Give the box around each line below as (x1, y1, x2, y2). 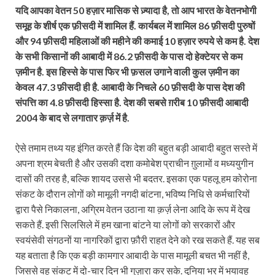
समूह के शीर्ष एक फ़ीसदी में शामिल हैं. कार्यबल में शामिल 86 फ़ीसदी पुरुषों (15, 19, 255, 31)
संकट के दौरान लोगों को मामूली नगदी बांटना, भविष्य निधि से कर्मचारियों (15, 187, 250, 199)
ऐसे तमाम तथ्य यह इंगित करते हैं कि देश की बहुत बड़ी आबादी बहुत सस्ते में (15, 141, 257, 153)
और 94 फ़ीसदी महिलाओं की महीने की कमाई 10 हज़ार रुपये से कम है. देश (15, 34, 259, 47)
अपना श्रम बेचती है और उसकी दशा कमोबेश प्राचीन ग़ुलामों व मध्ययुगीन (15, 157, 254, 169)
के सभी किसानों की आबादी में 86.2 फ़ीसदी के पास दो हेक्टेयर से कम (15, 50, 242, 62)
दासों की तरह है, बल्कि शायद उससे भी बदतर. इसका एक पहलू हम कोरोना (15, 172, 257, 184)
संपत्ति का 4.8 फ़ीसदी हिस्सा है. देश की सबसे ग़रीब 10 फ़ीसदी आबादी (15, 96, 249, 108)
